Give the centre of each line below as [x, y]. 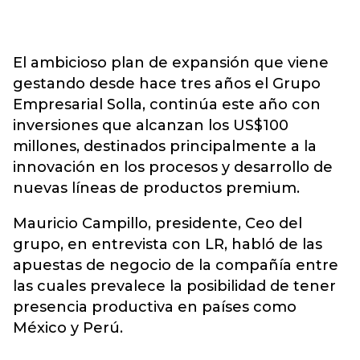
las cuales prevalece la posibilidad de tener [174, 286]
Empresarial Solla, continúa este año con [167, 104]
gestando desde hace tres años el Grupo [167, 84]
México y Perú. [68, 328]
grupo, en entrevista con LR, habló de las [168, 244]
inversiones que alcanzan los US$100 [151, 125]
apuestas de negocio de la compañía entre [176, 265]
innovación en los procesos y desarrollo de [173, 167]
